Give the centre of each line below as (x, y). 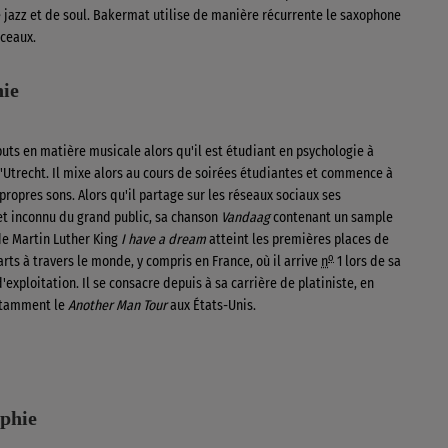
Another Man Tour (117, 305)
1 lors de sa (367, 261)
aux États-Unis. (211, 305)
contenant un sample (331, 217)
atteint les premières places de (297, 239)
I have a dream (163, 239)
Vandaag (245, 217)
